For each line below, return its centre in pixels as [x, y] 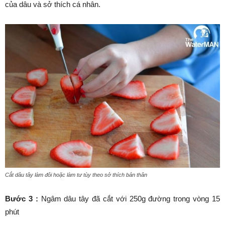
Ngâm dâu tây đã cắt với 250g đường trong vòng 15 [129, 198]
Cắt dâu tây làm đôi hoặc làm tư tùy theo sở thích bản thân [76, 175]
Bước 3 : [22, 198]
